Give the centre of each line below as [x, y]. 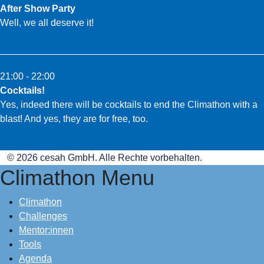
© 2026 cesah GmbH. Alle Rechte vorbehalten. [105, 158]
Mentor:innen [46, 230]
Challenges [43, 216]
